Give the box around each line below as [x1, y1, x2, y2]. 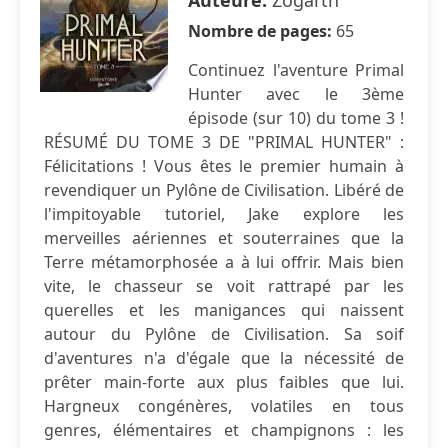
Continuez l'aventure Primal [188, 59, 404, 81]
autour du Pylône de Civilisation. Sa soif [44, 323, 404, 345]
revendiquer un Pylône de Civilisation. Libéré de [44, 179, 404, 201]
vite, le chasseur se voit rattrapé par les [44, 275, 404, 297]
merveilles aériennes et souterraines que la [44, 227, 404, 249]
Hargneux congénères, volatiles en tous [44, 395, 404, 417]
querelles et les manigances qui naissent [44, 299, 404, 321]
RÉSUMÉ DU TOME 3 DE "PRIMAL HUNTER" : [44, 131, 404, 153]
